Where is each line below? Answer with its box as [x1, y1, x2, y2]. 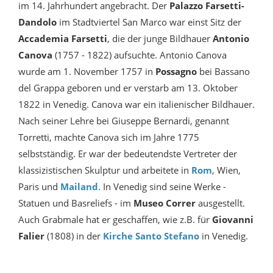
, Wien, [212, 164, 241, 177]
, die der [107, 32, 141, 45]
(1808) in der [44, 230, 103, 243]
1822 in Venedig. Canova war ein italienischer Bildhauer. [18, 98, 255, 111]
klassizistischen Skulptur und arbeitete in [18, 164, 191, 177]
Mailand [60, 180, 98, 193]
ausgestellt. [196, 197, 245, 210]
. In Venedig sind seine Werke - [98, 180, 226, 193]
